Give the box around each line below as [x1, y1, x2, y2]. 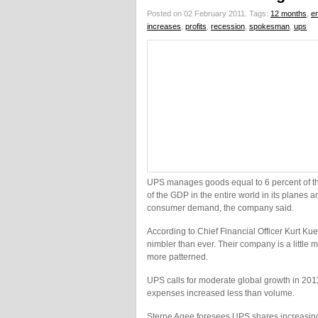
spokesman [249, 22, 290, 31]
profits [185, 22, 207, 31]
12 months [270, 9, 307, 18]
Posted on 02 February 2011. [147, 9, 249, 18]
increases [147, 22, 181, 31]
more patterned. [147, 252, 208, 262]
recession [211, 22, 245, 31]
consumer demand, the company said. [147, 203, 294, 213]
